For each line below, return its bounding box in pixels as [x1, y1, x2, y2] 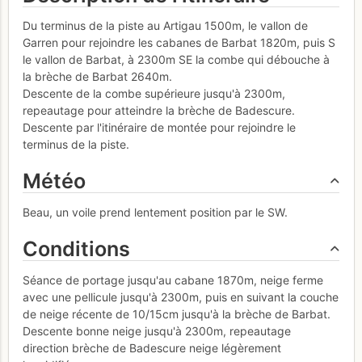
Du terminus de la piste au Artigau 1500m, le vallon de [23, 19, 308, 33]
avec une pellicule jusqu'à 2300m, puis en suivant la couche [23, 289, 339, 304]
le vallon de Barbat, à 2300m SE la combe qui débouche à [23, 53, 330, 67]
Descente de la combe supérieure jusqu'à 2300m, [23, 86, 285, 101]
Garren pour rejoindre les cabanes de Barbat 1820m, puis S [23, 36, 335, 50]
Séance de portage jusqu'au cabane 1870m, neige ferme [23, 272, 323, 287]
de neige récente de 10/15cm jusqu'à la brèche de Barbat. [23, 306, 330, 321]
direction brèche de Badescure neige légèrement [23, 340, 281, 355]
